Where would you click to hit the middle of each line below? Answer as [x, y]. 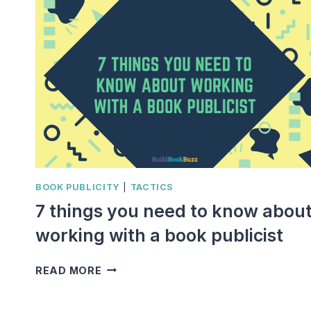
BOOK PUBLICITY [78, 187]
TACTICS [152, 187]
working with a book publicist [159, 235]
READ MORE [69, 270]
